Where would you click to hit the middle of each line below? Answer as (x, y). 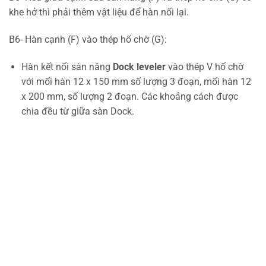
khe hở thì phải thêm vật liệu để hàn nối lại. (99, 12)
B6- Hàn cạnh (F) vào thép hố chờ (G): (88, 40)
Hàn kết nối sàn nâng (67, 67)
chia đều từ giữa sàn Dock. (77, 112)
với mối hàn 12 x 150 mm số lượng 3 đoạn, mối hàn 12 (136, 82)
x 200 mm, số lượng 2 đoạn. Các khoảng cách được (129, 97)
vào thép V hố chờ (204, 67)
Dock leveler (139, 67)
